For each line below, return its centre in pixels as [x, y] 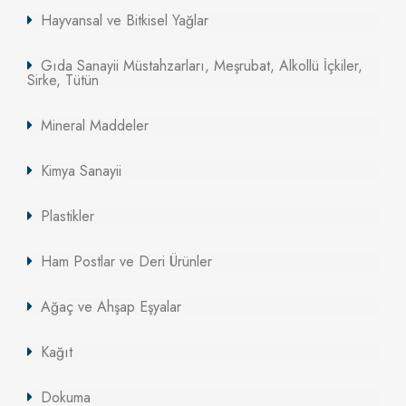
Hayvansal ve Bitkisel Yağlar [125, 21]
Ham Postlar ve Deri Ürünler [126, 262]
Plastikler [68, 217]
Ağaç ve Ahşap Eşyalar [111, 307]
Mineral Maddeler [95, 126]
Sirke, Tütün [63, 81]
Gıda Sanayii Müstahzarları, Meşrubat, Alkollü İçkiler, [202, 66]
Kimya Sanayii [81, 171]
